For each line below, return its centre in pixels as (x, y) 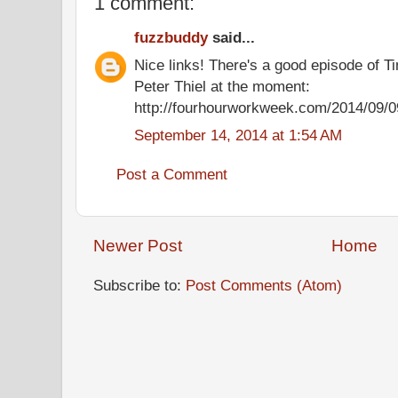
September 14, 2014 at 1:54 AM (238, 135)
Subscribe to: (139, 285)
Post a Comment (172, 174)
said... (231, 37)
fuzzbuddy (171, 37)
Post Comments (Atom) (264, 285)
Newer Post (138, 246)
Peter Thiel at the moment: (222, 86)
